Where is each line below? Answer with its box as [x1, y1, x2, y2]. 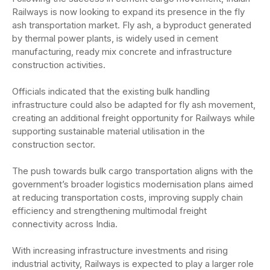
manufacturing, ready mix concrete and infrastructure [12, 46, 232, 58]
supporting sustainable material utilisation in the [12, 125, 205, 137]
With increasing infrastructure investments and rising [12, 245, 228, 257]
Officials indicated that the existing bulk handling [12, 86, 210, 98]
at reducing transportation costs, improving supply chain [12, 192, 243, 204]
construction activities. [12, 59, 105, 71]
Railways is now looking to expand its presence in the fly [12, 6, 245, 18]
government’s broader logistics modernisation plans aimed [12, 178, 253, 190]
